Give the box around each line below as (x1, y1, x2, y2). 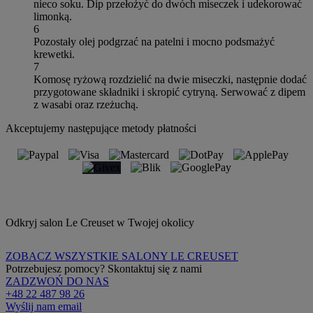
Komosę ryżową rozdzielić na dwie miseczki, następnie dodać (34, 73, 307, 85)
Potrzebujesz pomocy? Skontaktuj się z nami (6, 262, 202, 275)
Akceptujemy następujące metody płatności (6, 122, 196, 134)
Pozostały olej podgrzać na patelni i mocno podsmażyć (34, 35, 275, 48)
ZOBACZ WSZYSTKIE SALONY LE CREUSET (6, 249, 238, 262)
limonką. (34, 10, 72, 22)
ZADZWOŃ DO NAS (6, 275, 109, 287)
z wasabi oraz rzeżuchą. (34, 98, 138, 110)
